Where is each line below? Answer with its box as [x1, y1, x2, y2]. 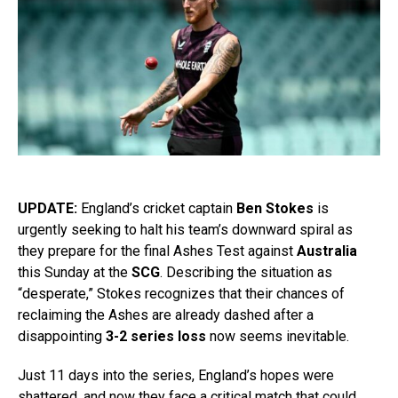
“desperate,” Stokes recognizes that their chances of [18, 285, 345, 303]
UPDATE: [18, 200, 77, 218]
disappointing [18, 328, 106, 346]
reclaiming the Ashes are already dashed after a [18, 306, 314, 324]
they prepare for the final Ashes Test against [18, 243, 297, 260]
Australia [297, 243, 357, 260]
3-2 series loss [106, 328, 206, 346]
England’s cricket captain [77, 200, 236, 218]
